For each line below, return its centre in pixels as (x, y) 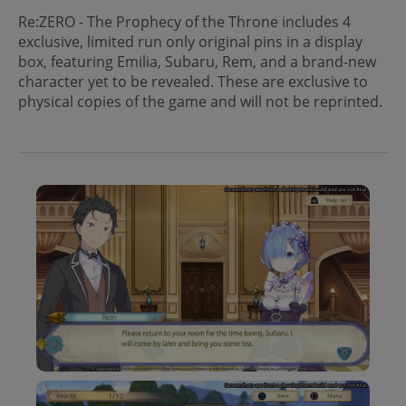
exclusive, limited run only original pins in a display (190, 41)
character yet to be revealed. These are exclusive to (193, 81)
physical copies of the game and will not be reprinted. (200, 101)
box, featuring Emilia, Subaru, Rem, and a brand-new (197, 61)
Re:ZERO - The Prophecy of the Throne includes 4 (184, 21)
